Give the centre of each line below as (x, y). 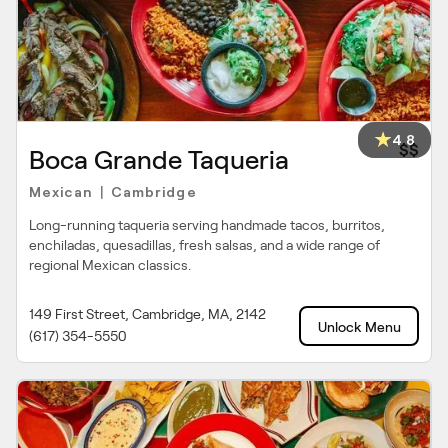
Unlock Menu (359, 327)
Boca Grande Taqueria (159, 160)
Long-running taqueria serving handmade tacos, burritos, (207, 225)
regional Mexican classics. (110, 265)
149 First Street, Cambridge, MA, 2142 (147, 314)
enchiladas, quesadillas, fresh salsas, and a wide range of (204, 245)
